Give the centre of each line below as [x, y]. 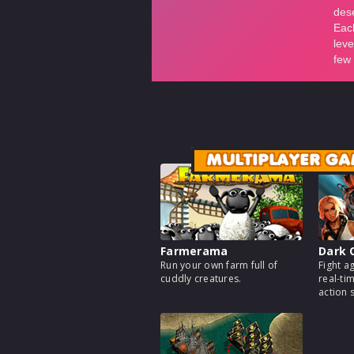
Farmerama [194, 251]
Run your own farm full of [219, 265]
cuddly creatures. [201, 279]
